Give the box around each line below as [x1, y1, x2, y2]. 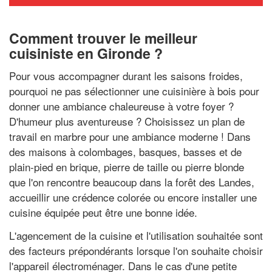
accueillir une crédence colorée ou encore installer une [9, 189, 257, 205]
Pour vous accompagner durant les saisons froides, [9, 68, 243, 83]
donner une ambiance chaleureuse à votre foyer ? [9, 98, 234, 114]
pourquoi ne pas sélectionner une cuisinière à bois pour [9, 83, 259, 98]
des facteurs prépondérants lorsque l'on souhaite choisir [9, 242, 263, 258]
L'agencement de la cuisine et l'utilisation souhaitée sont [9, 227, 263, 243]
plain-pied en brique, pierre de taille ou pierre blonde [9, 159, 244, 174]
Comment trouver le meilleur [9, 27, 197, 48]
